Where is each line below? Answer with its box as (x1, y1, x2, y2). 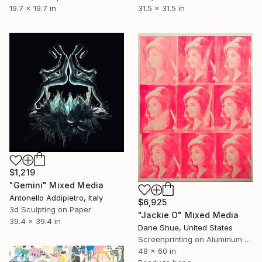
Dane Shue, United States (138, 222, 233, 232)
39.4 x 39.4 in (9, 216, 61, 226)
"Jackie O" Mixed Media (138, 209, 239, 220)
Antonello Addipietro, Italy (9, 193, 103, 203)
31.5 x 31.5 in (138, 4, 185, 13)
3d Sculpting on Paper (9, 205, 91, 215)
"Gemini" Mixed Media (9, 180, 104, 191)
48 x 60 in (138, 246, 176, 256)
